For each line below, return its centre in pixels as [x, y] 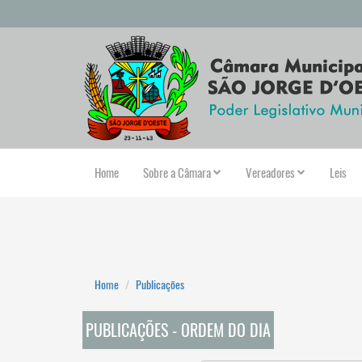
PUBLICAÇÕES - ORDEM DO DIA [178, 330]
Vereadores [270, 173]
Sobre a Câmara [177, 173]
